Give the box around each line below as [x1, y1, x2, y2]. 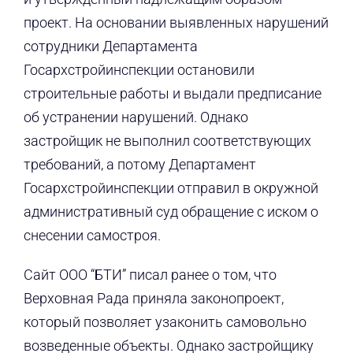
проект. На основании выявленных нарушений [23, 14, 329, 32]
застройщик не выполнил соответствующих [23, 132, 311, 150]
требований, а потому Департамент [23, 156, 256, 173]
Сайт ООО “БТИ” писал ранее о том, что [23, 266, 277, 284]
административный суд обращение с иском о [23, 203, 318, 221]
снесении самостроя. [23, 227, 161, 244]
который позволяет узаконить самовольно [23, 314, 307, 331]
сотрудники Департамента [23, 38, 198, 55]
